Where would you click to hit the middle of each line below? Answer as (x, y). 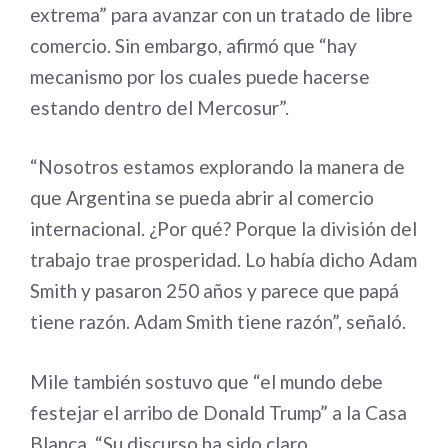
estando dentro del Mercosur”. (159, 107)
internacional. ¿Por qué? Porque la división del (223, 228)
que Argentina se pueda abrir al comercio (202, 197)
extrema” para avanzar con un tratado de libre (221, 14)
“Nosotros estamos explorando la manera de (217, 166)
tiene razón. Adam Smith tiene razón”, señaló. (218, 321)
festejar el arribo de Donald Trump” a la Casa (218, 412)
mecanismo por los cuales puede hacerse (200, 76)
